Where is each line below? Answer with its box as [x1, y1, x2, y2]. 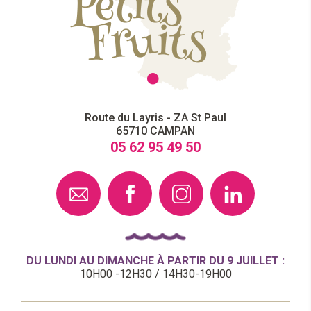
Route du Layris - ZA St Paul [85, 111, 226, 124]
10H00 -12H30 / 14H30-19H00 [79, 267, 232, 280]
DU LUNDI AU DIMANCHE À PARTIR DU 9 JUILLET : [26, 254, 285, 267]
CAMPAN [150, 124, 195, 137]
